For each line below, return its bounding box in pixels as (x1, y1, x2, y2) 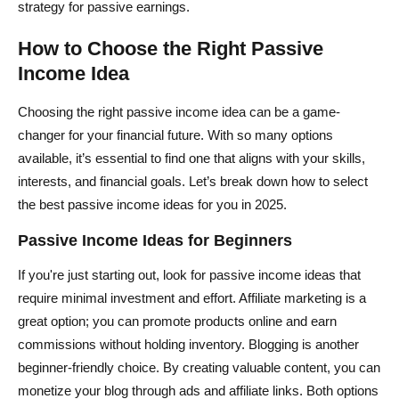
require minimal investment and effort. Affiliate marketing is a (18, 289, 366, 305)
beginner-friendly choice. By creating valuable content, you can (18, 359, 380, 375)
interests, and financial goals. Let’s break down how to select (18, 173, 368, 189)
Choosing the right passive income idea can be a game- (18, 103, 340, 119)
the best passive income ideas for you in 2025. (18, 196, 287, 212)
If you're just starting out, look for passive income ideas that (18, 266, 361, 282)
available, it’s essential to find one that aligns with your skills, (18, 150, 365, 166)
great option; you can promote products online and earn (18, 313, 337, 329)
